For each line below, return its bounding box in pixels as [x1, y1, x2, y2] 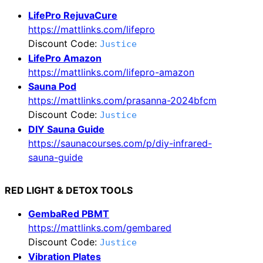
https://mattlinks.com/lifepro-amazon [28, 66, 194, 78]
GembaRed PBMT [28, 207, 109, 220]
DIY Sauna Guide [28, 123, 104, 135]
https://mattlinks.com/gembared [28, 221, 171, 234]
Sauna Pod [28, 80, 76, 92]
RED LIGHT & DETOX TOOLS [5, 184, 133, 196]
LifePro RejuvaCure [28, 9, 117, 21]
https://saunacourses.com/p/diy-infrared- [28, 137, 212, 149]
